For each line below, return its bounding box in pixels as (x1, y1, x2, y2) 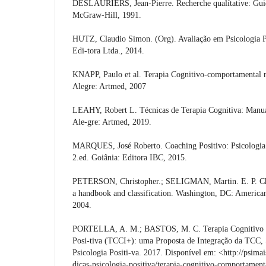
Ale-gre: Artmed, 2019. (72, 117, 151, 126)
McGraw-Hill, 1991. (72, 10, 141, 20)
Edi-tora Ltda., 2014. (72, 46, 144, 55)
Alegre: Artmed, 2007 (72, 81, 146, 91)
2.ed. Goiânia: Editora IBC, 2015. (72, 153, 187, 162)
